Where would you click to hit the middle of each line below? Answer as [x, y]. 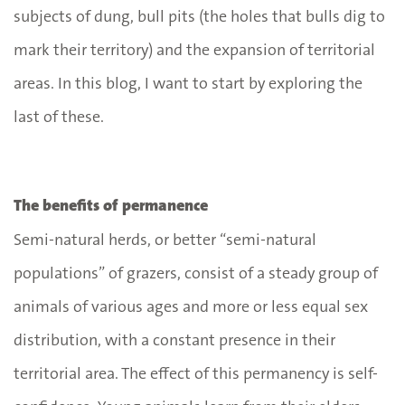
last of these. [59, 116]
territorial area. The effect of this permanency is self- [196, 373]
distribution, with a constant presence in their [174, 339]
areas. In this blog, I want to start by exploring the [188, 83]
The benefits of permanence [111, 205]
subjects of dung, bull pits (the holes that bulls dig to [199, 16]
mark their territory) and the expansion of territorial [194, 49]
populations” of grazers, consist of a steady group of [196, 273]
